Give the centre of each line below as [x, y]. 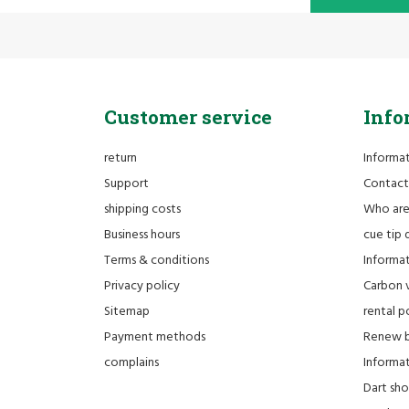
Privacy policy [142, 287]
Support [126, 184]
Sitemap [127, 312]
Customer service [188, 117]
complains [131, 363]
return [121, 159]
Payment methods [155, 338]
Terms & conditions [157, 261]
